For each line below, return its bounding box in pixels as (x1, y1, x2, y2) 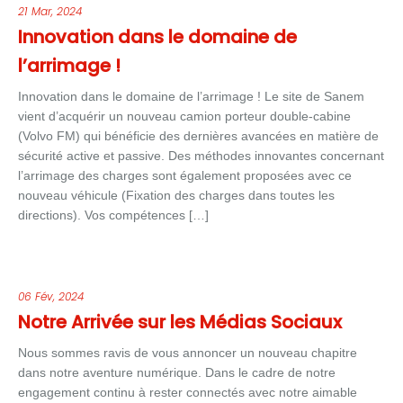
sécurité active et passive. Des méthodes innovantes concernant (18, 148, 384, 163)
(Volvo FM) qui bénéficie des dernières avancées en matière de (18, 129, 379, 143)
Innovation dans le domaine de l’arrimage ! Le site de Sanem (18, 89, 364, 103)
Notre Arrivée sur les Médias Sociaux (18, 309, 342, 335)
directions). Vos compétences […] (18, 208, 209, 222)
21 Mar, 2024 (18, 4, 82, 19)
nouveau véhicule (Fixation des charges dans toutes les (18, 188, 335, 202)
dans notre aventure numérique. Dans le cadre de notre (18, 365, 336, 380)
